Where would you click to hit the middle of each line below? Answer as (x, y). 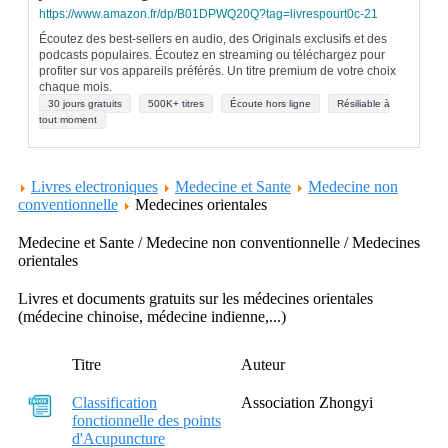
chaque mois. (75, 87)
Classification (114, 402)
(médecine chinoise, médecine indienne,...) (152, 316)
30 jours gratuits (85, 103)
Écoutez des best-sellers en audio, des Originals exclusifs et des (213, 39)
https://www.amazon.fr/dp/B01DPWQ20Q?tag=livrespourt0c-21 (208, 14)
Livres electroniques (94, 186)
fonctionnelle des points (146, 420)
